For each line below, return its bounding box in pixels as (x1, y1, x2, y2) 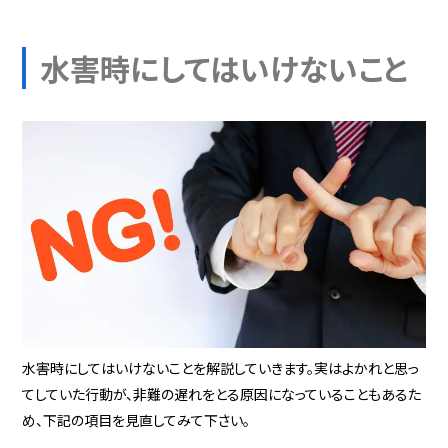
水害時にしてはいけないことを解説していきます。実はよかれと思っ (22, 358, 420, 379)
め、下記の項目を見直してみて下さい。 (22, 410, 251, 431)
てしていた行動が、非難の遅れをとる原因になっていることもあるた (22, 384, 422, 405)
